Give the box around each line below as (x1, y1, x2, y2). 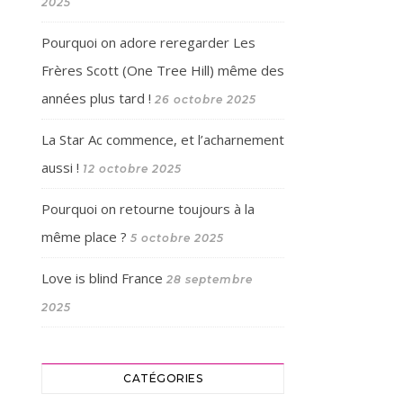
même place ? (41, 228, 127, 246)
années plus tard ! (41, 89, 151, 107)
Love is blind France (41, 269, 163, 287)
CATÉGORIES (123, 372, 202, 385)
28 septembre (166, 273, 253, 286)
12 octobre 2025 (83, 162, 182, 175)
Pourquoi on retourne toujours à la (41, 200, 255, 218)
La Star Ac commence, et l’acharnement (41, 130, 284, 148)
